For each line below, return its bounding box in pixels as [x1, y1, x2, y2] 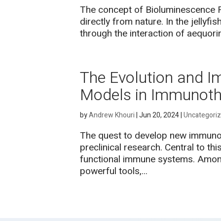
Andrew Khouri [89, 110, 135, 120]
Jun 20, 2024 [139, 110, 179, 120]
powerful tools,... [80, 164, 147, 178]
